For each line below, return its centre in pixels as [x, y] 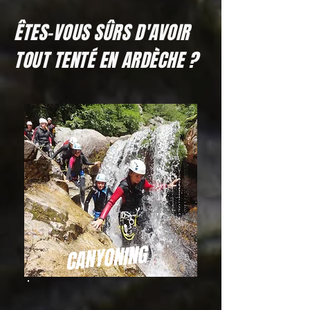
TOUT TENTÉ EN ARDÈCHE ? [106, 60]
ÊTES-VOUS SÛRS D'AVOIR [102, 33]
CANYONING [105, 258]
